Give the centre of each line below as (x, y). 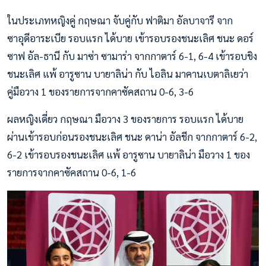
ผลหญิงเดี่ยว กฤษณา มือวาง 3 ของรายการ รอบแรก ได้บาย (125, 118)
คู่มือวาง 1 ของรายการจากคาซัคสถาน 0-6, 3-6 (100, 91)
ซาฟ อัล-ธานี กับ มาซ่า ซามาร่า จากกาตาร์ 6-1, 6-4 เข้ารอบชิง (132, 56)
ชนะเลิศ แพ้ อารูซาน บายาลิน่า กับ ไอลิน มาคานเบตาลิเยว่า (128, 73)
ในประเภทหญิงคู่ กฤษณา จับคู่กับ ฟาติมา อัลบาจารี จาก (120, 20)
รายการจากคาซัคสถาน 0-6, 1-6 (72, 172)
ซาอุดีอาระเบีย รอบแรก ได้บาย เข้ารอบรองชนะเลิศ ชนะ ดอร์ (130, 38)
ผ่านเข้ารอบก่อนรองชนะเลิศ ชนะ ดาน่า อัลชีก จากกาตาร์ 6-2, (132, 136)
